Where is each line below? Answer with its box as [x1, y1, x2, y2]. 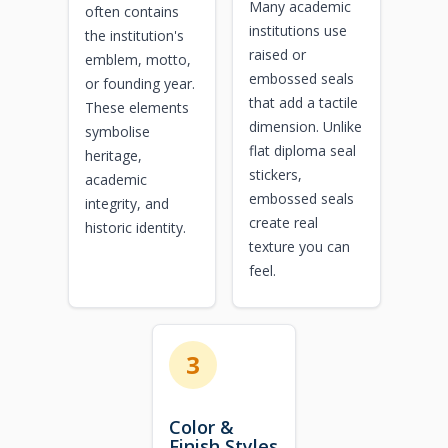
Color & [168, 414, 234, 439]
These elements [84, 97, 189, 117]
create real [249, 212, 318, 232]
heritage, [84, 145, 142, 165]
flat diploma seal [249, 140, 356, 160]
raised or [249, 44, 306, 64]
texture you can [249, 236, 350, 256]
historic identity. [84, 217, 186, 237]
